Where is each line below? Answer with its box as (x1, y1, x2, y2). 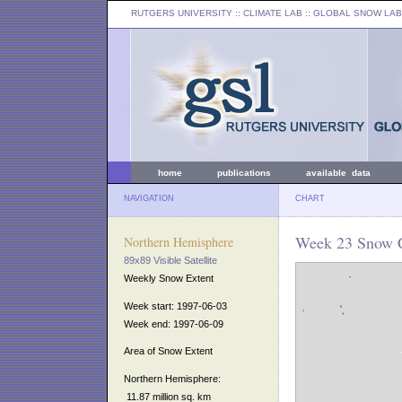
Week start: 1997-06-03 (124, 300, 227, 311)
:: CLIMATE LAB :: (232, 8, 313, 18)
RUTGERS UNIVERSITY (131, 8, 232, 18)
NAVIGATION (124, 194, 174, 203)
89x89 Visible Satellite (124, 255, 217, 266)
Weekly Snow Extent (124, 273, 214, 284)
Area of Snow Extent (124, 345, 213, 357)
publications (217, 168, 271, 178)
